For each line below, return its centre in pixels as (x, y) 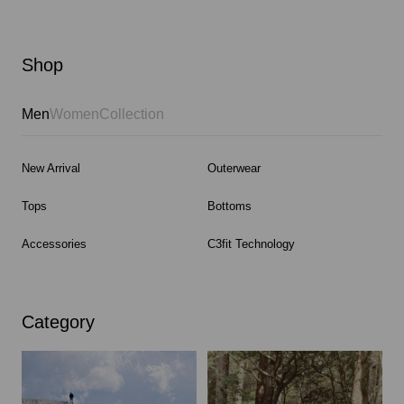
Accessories (54, 243)
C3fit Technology (251, 243)
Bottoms (230, 206)
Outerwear (234, 168)
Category (58, 321)
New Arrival (51, 168)
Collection (132, 114)
